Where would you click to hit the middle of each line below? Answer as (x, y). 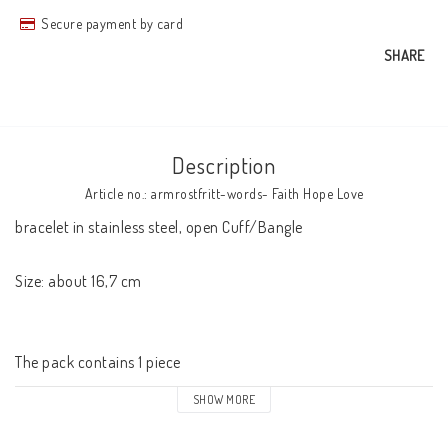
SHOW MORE (224, 399)
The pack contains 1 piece (98, 362)
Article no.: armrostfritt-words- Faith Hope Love (224, 193)
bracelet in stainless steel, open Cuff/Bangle (159, 227)
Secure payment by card (112, 23)
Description (224, 165)
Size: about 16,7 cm (78, 281)
